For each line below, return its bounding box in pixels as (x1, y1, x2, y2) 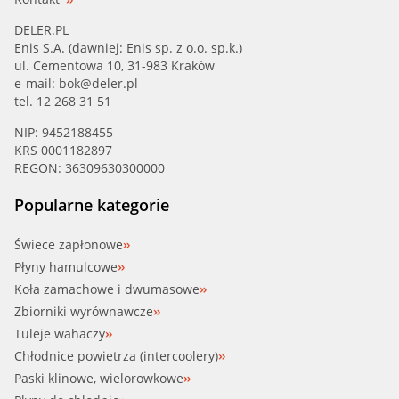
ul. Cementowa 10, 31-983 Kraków (14, 57, 215, 75)
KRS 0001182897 (14, 142, 112, 159)
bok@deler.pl (59, 75, 138, 93)
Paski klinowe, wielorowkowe (14, 370, 183, 387)
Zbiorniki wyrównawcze (14, 303, 153, 321)
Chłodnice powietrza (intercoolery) (14, 347, 218, 365)
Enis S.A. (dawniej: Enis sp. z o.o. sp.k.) (14, 39, 242, 57)
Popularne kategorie (14, 194, 169, 216)
